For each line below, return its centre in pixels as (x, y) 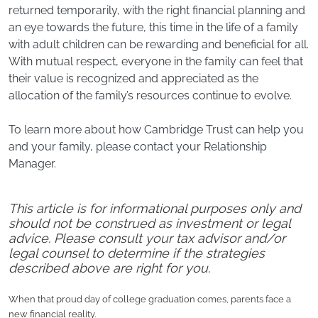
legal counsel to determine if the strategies (137, 253)
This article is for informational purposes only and (155, 209)
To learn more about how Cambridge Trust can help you (156, 130)
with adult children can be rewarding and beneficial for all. (159, 45)
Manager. (32, 164)
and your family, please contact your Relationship (138, 147)
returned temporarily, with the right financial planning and (157, 11)
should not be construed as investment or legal (149, 224)
